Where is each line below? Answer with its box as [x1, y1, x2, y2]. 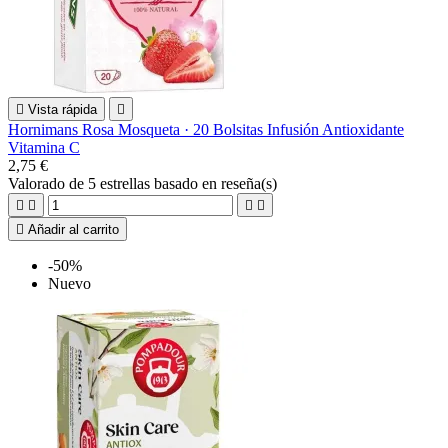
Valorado [8, 174, 69, 192]
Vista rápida [28, 101, 97, 117]
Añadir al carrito [28, 221, 119, 237]
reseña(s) [221, 174, 277, 192]
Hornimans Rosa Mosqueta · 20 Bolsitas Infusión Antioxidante [8, 120, 404, 138]
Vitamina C [8, 138, 80, 156]
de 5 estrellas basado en [69, 174, 221, 192]
